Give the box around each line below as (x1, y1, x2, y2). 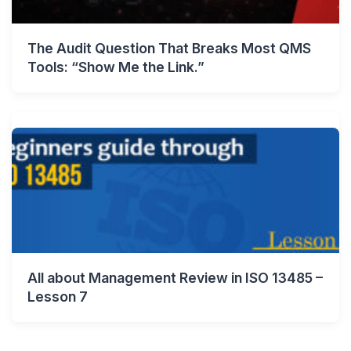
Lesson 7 (27, 288, 88, 305)
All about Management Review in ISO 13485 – (27, 269, 323, 286)
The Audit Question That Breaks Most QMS (27, 39, 311, 56)
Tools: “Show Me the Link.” (27, 58, 204, 75)
